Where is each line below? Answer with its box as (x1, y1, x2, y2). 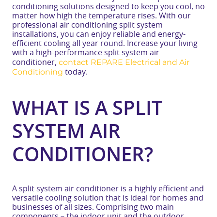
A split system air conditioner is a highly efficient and (12, 185, 204, 193)
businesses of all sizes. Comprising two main (12, 203, 174, 212)
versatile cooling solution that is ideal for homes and (12, 194, 203, 202)
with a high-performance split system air (12, 49, 159, 57)
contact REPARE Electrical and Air (59, 58, 189, 67)
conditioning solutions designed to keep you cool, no (12, 3, 205, 11)
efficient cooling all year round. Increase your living (12, 40, 198, 47)
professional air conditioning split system (12, 21, 163, 29)
